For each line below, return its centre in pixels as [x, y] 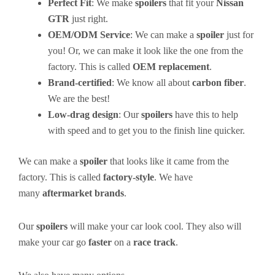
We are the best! [79, 99]
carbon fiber [218, 83]
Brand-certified [80, 83]
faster [100, 242]
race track [154, 242]
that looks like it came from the [168, 161]
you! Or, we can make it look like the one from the [145, 51]
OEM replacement [171, 67]
